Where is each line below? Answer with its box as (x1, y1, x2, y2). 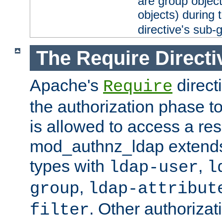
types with (30, 157, 109, 176)
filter (30, 201, 89, 220)
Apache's (30, 76, 103, 95)
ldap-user (109, 158, 198, 177)
